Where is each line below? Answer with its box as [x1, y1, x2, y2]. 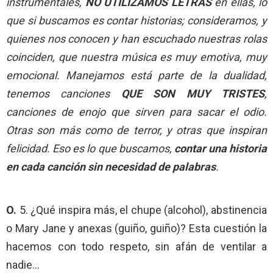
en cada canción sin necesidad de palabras [6, 160, 216, 173]
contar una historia [174, 141, 267, 155]
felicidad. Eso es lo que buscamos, [6, 141, 174, 155]
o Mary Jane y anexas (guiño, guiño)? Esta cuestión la [6, 221, 267, 235]
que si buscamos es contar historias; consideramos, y [6, 13, 267, 27]
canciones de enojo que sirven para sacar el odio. [6, 105, 267, 118]
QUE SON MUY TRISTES [121, 87, 265, 100]
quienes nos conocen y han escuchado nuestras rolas [6, 32, 267, 45]
